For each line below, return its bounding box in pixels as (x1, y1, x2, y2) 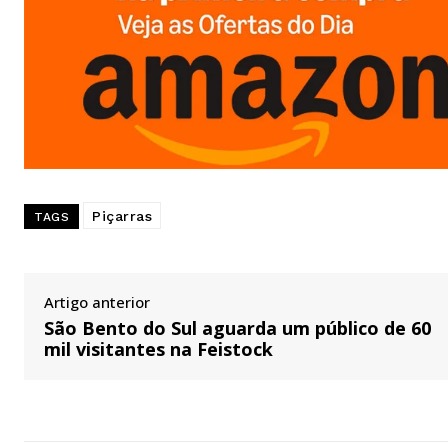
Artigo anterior (44, 291, 150, 312)
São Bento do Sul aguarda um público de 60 (44, 315, 431, 340)
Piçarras (92, 207, 152, 224)
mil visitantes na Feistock (44, 336, 273, 361)
